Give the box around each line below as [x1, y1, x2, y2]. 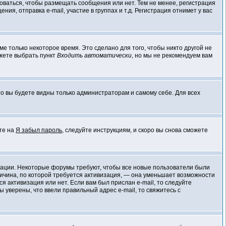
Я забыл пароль [16, 127, 62, 134]
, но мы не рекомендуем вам [132, 52, 212, 59]
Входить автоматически [57, 52, 132, 59]
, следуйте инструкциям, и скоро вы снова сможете [62, 127, 208, 134]
